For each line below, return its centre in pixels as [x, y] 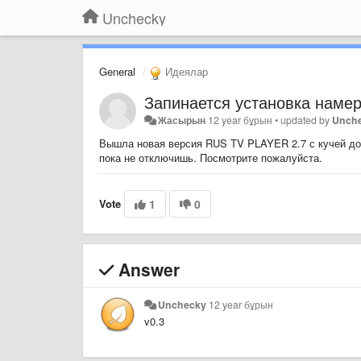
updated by [307, 120]
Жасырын [182, 120]
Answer [147, 269]
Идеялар [185, 71]
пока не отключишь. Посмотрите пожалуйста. [211, 157]
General [117, 71]
